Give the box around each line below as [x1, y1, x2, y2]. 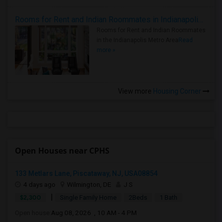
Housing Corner [152, 87, 203, 95]
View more [118, 87, 152, 95]
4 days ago [23, 180, 55, 188]
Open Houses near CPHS [15, 145, 110, 156]
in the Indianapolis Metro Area [97, 37, 178, 44]
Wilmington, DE [67, 180, 111, 188]
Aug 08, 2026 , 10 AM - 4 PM [51, 209, 137, 217]
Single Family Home [60, 194, 116, 201]
